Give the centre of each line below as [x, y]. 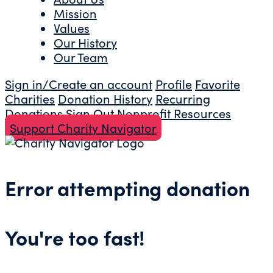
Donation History [105, 98]
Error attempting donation [127, 188]
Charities [30, 98]
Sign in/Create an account [79, 84]
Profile [174, 84]
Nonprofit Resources [174, 113]
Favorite [218, 84]
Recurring [183, 98]
